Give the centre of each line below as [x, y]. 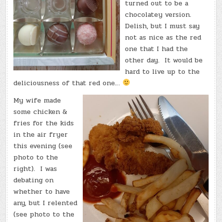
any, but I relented [46, 203]
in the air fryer [41, 134]
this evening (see [43, 146]
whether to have [42, 191]
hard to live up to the [163, 71]
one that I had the [157, 49]
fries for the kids [44, 123]
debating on [34, 180]
